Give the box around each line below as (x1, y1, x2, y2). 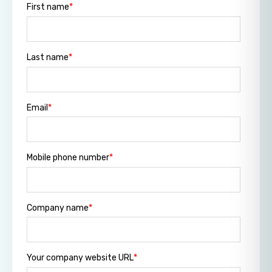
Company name (27, 202, 89, 213)
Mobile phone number (27, 152, 109, 163)
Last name (27, 52, 69, 63)
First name (27, 2, 69, 13)
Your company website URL (27, 253, 134, 263)
